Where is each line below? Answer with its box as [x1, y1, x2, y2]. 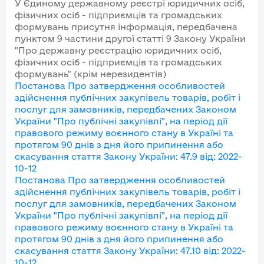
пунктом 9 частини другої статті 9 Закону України [15, 34, 246, 44]
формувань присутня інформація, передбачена [15, 22, 237, 32]
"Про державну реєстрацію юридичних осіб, [15, 45, 222, 55]
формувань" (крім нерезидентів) [15, 69, 166, 79]
